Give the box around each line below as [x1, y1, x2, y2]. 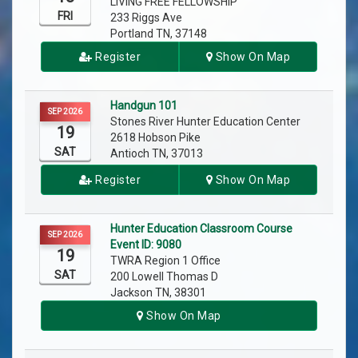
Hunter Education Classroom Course [110, 222, 292, 236]
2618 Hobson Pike [110, 131, 201, 145]
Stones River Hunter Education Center [110, 115, 305, 129]
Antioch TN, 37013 [110, 147, 203, 161]
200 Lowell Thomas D [110, 270, 218, 284]
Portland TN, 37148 [110, 27, 207, 41]
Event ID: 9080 [110, 238, 181, 252]
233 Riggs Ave [110, 11, 182, 25]
